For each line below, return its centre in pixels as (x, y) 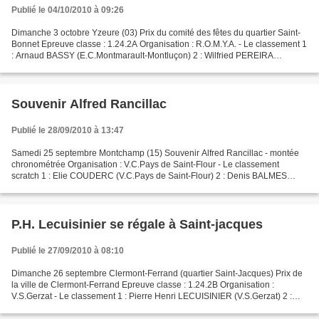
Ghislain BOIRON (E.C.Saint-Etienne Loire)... (98, 308)
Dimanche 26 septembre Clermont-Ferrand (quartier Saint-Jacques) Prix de (157, 273)
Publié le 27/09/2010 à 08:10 (68, 251)
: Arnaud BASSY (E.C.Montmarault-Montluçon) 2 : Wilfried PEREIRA (142, 56)
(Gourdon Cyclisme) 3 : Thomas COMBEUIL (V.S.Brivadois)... (129, 187)
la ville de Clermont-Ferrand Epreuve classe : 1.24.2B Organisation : (143, 285)
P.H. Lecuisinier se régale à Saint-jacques (137, 224)
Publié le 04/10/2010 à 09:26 (68, 10)
